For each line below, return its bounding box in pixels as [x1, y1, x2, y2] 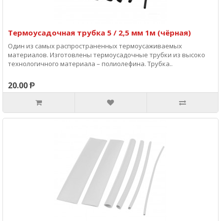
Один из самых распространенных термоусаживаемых [8, 41, 182, 50]
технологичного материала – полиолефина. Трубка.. [8, 59, 173, 68]
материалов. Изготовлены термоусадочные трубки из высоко [8, 50, 205, 59]
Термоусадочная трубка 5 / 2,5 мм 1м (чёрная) [8, 28, 191, 37]
